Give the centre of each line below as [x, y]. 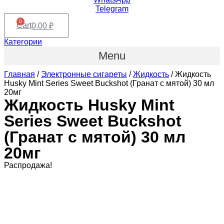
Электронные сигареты [84, 74]
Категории [23, 42]
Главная [19, 74]
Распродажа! [28, 165]
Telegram [112, 9]
